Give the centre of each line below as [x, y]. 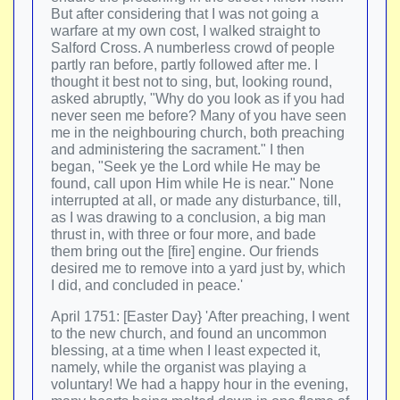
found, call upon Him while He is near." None [192, 183]
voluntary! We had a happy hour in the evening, [200, 384]
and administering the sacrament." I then [178, 150]
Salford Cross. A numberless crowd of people [193, 48]
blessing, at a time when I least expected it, [186, 350]
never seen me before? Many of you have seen [199, 116]
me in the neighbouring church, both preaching [198, 133]
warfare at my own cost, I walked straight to [186, 31]
